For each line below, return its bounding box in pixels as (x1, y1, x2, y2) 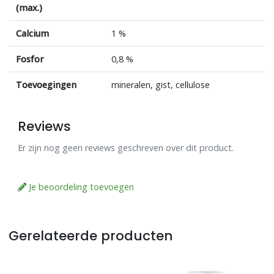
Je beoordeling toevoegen (26, 181, 135, 193)
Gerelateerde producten (9, 226, 174, 245)
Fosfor (15, 53, 44, 65)
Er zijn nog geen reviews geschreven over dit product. (18, 142, 234, 154)
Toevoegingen (15, 79, 76, 91)
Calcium (15, 28, 49, 40)
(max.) (15, 2, 42, 14)
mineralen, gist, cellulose (111, 79, 210, 91)
